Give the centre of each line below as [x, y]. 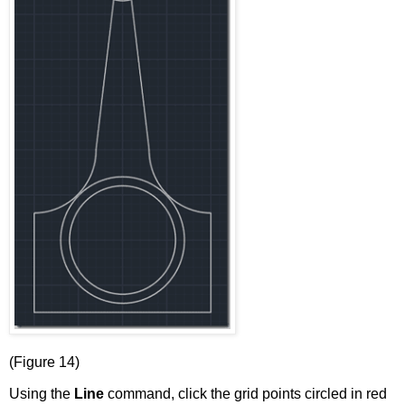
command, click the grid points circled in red [247, 394]
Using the [42, 394]
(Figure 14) [44, 362]
